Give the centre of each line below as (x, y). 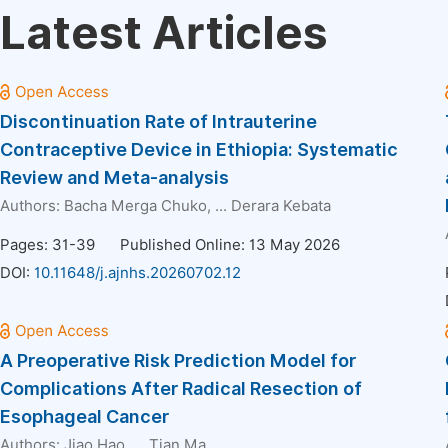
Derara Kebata (281, 206)
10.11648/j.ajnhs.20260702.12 (137, 273)
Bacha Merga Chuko (135, 206)
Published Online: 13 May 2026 (230, 245)
